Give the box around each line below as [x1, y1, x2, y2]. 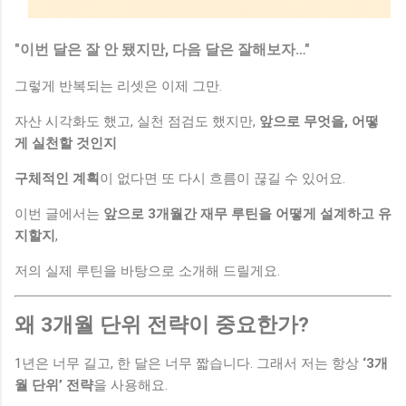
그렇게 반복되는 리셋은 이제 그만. [14, 77, 222, 94]
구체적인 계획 [14, 169, 100, 187]
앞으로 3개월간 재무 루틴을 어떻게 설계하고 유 [103, 205, 391, 222]
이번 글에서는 [14, 205, 103, 222]
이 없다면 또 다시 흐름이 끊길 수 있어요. [100, 169, 345, 187]
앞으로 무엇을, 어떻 [259, 112, 379, 130]
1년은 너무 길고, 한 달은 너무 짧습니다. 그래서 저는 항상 [14, 354, 362, 372]
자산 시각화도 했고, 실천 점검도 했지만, [14, 112, 259, 130]
